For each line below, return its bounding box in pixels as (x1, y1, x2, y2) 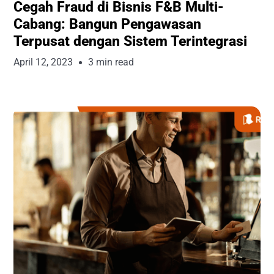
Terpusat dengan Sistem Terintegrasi (13, 33, 248, 50)
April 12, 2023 (13, 56, 73, 68)
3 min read (88, 56, 135, 68)
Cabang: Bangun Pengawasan (13, 16, 202, 32)
